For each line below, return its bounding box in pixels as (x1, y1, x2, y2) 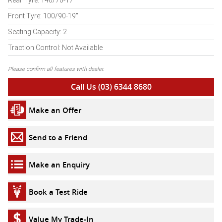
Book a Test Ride (29, 186, 88, 197)
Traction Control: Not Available (8, 43, 103, 52)
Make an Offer (29, 105, 81, 115)
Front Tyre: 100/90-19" (8, 11, 78, 20)
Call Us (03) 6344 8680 (70, 81, 152, 92)
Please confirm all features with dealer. (8, 65, 105, 72)
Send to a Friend (29, 132, 87, 142)
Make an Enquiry (29, 159, 90, 169)
